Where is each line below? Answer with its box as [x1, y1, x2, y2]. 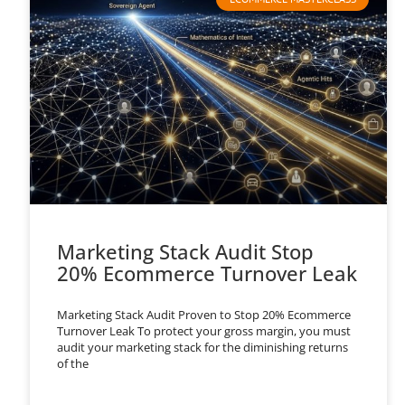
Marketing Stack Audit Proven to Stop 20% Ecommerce [57, 306, 352, 323]
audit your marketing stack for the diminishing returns [57, 338, 349, 355]
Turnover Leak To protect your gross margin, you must [57, 322, 352, 339]
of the [57, 354, 89, 372]
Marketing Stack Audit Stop [57, 237, 315, 265]
